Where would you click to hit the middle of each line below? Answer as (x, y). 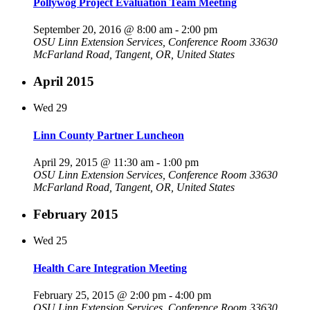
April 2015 (64, 81)
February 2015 (76, 214)
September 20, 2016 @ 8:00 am (103, 29)
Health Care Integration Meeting (110, 268)
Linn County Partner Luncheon (109, 135)
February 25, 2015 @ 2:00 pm (100, 295)
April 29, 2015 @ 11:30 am (93, 162)
